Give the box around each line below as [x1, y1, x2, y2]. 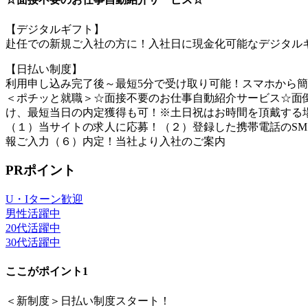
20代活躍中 [5, 222, 60, 234]
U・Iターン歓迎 [5, 193, 83, 206]
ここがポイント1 [5, 265, 88, 278]
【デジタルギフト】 [5, 23, 104, 35]
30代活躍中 [5, 236, 60, 249]
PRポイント [5, 163, 76, 178]
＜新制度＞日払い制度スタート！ [5, 294, 170, 307]
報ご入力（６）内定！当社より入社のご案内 [5, 135, 225, 147]
